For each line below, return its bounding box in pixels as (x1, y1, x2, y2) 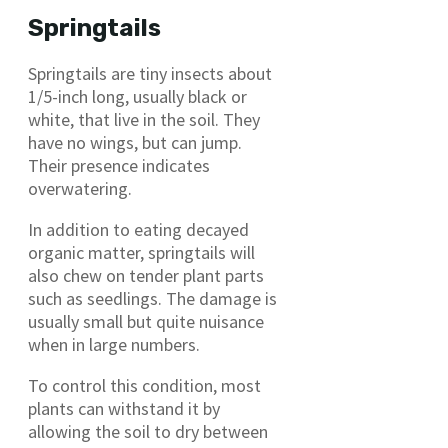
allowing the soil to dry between (28, 419, 268, 443)
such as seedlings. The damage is (28, 286, 277, 310)
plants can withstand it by (28, 396, 220, 420)
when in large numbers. (28, 332, 200, 356)
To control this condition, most (28, 373, 261, 397)
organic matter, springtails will (28, 240, 255, 264)
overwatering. (28, 176, 132, 200)
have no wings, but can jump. (28, 130, 242, 154)
